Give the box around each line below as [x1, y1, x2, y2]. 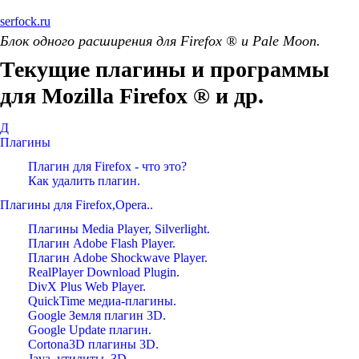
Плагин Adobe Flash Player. [28, 236, 175, 250]
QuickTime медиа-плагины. [28, 294, 176, 308]
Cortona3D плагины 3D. [28, 337, 159, 351]
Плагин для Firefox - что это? [28, 159, 187, 173]
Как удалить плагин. [28, 174, 140, 188]
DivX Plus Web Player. [28, 280, 146, 293]
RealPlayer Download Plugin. [28, 265, 179, 279]
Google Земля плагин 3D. [28, 309, 166, 322]
